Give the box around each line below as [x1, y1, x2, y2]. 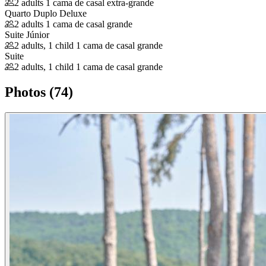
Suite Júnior [5, 30, 49, 40]
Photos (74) [5, 84, 73, 100]
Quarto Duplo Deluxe [5, 8, 87, 19]
